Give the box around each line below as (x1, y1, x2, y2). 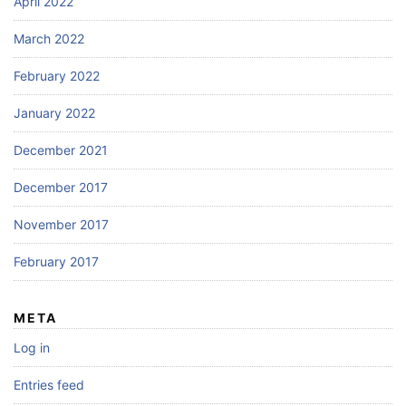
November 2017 (14, 217, 109, 233)
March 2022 (14, 31, 84, 47)
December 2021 (14, 142, 108, 159)
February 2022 (14, 68, 100, 84)
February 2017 (14, 254, 99, 270)
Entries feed (14, 377, 84, 393)
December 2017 (14, 179, 108, 196)
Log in (14, 340, 50, 356)
